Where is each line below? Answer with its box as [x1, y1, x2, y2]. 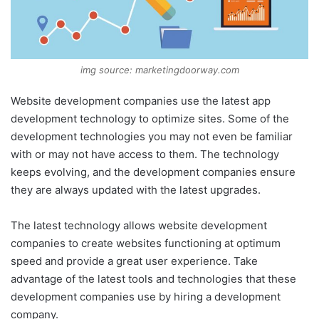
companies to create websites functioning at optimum [11, 236, 281, 250]
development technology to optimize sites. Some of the [11, 111, 289, 125]
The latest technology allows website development [11, 218, 267, 232]
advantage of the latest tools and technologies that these [11, 271, 296, 286]
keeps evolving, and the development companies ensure [11, 164, 296, 179]
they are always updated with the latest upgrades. [11, 182, 261, 197]
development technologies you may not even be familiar [11, 129, 293, 143]
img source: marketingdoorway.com [80, 63, 239, 75]
